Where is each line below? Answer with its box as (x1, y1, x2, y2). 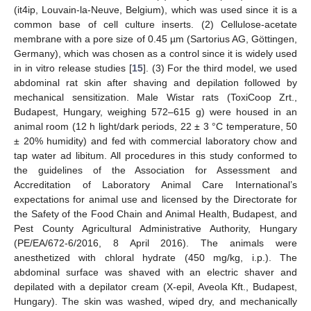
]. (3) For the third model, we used (142, 62, 298, 74)
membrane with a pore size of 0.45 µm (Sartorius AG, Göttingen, (14, 33, 297, 45)
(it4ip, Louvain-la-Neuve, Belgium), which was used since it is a (14, 4, 297, 16)
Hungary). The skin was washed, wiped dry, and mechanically (14, 296, 297, 308)
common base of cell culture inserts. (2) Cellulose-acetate (14, 19, 297, 31)
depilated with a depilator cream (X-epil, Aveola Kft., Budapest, (14, 281, 297, 293)
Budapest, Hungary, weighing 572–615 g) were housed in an (14, 106, 297, 118)
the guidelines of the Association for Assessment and (14, 165, 297, 176)
